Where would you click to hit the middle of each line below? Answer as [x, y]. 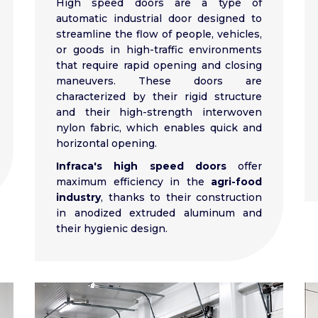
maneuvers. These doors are [159, 81]
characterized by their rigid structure [159, 97]
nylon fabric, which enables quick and [159, 128]
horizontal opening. [106, 144]
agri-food [236, 182]
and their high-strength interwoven [159, 113]
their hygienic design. [112, 229]
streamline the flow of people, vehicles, [159, 34]
